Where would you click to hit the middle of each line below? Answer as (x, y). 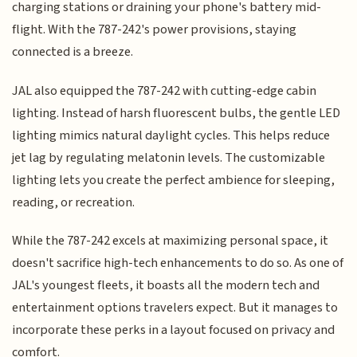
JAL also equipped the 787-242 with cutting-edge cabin (165, 90)
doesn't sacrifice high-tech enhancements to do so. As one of (178, 263)
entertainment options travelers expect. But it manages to (175, 308)
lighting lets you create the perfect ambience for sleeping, (174, 180)
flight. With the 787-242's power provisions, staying (155, 30)
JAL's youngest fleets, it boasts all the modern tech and (166, 286)
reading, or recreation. (74, 202)
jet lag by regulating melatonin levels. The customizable (169, 157)
